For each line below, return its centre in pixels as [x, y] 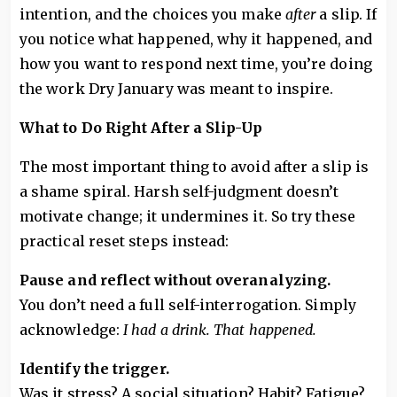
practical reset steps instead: [125, 241]
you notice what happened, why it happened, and [196, 39]
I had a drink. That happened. [220, 330]
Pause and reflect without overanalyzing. [175, 280]
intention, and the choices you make [152, 14]
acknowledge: [72, 330]
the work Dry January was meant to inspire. [177, 89]
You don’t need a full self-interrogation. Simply [188, 305]
